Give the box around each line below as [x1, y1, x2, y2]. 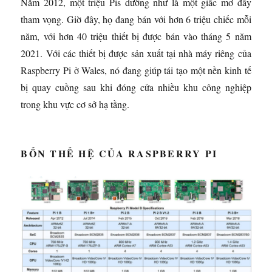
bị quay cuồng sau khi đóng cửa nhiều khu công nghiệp [21, 80, 251, 93]
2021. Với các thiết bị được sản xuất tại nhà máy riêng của [21, 46, 251, 59]
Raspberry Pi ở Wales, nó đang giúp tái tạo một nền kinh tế [21, 63, 251, 76]
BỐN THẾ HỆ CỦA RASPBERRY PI [21, 146, 218, 160]
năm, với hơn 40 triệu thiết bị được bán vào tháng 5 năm [21, 29, 251, 42]
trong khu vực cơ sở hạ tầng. [21, 97, 130, 110]
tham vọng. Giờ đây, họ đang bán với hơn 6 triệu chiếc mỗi [21, 12, 251, 25]
